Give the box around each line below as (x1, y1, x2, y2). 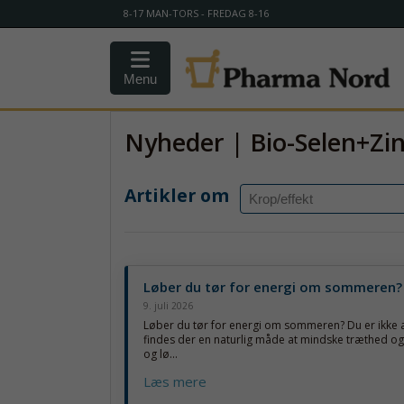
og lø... (143, 345, 178, 362)
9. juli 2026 (143, 298, 193, 312)
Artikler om (124, 183, 229, 208)
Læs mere (143, 372, 207, 390)
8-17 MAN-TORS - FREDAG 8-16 (124, 6, 269, 20)
